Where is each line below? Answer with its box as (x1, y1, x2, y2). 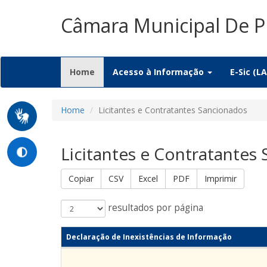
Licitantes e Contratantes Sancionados (98, 104, 247, 116)
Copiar (69, 173, 94, 184)
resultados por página (105, 201, 203, 215)
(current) (94, 66, 133, 77)
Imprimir (204, 173, 237, 184)
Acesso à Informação (113, 66, 206, 77)
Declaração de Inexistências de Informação (66, 232, 232, 242)
